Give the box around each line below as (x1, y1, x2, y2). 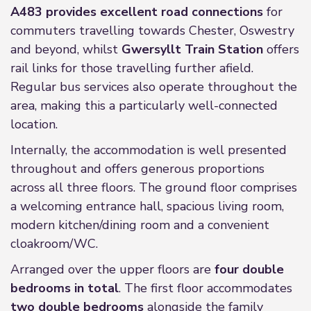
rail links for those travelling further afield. (10, 60, 253, 76)
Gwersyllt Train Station (121, 41, 263, 58)
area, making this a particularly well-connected (10, 97, 278, 114)
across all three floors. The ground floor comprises (10, 179, 297, 196)
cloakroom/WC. (10, 235, 98, 252)
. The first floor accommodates (119, 280, 292, 296)
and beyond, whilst (10, 41, 121, 58)
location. (10, 116, 58, 133)
